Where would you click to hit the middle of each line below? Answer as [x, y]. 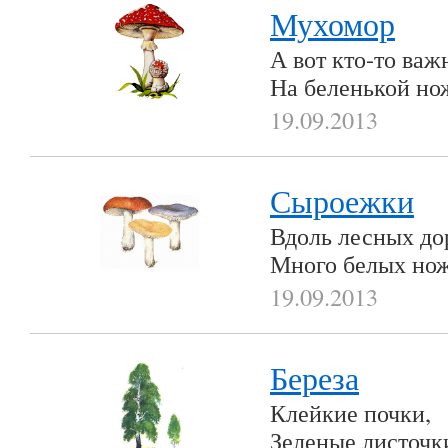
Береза [314, 377]
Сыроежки [342, 200]
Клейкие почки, [350, 412]
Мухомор [332, 23]
